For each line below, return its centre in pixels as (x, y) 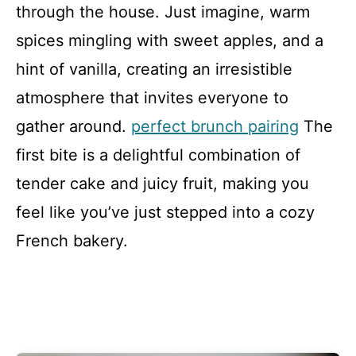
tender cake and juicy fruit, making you (163, 184)
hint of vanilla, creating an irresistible (154, 69)
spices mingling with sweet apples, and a (170, 41)
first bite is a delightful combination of (158, 155)
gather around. (74, 126)
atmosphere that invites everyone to (152, 98)
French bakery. (72, 241)
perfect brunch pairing (215, 126)
